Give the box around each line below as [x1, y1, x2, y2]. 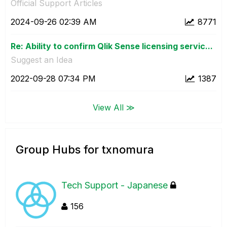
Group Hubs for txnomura [16, 142, 154, 156]
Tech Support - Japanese [61, 179, 168, 191]
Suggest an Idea [11, 55, 72, 65]
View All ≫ [92, 102, 135, 112]
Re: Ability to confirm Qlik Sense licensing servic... [11, 41, 213, 52]
